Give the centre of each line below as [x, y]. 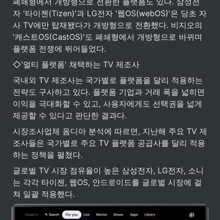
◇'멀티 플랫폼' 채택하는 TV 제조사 [76, 64]
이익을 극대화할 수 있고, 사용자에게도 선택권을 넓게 [108, 103]
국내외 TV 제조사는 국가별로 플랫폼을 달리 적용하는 [108, 80]
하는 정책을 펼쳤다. [48, 154]
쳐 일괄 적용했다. [44, 194]
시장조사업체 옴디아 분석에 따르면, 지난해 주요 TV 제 [110, 131]
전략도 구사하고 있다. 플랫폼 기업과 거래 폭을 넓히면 [109, 92]
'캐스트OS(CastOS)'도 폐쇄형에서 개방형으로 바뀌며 [108, 37]
